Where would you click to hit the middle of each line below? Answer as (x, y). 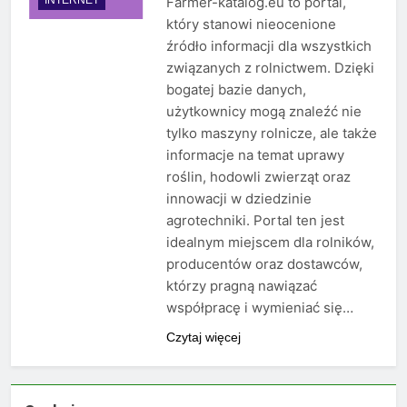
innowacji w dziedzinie (238, 199)
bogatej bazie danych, (236, 90)
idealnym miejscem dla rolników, (270, 243)
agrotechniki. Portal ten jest (255, 221)
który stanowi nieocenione (251, 25)
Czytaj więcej (203, 338)
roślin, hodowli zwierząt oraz (258, 177)
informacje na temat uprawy (255, 155)
